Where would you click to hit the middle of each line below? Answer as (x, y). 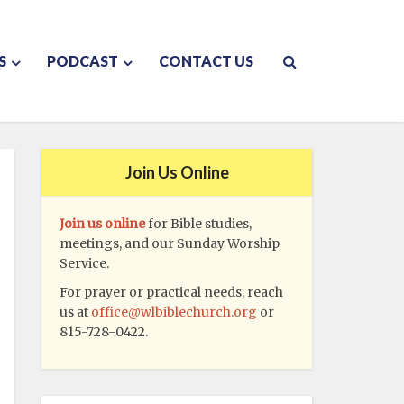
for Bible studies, (198, 224)
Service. (84, 263)
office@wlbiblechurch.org (174, 312)
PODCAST (83, 60)
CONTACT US (206, 60)
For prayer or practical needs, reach (171, 292)
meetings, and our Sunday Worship (170, 243)
